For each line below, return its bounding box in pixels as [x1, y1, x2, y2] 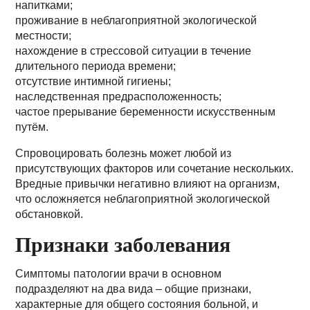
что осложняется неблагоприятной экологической [15, 193, 271, 205]
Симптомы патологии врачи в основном [15, 268, 222, 280]
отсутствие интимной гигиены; [15, 75, 172, 87]
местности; [15, 30, 72, 42]
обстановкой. [15, 208, 84, 220]
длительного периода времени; [15, 60, 176, 72]
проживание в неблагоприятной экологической [15, 15, 257, 26]
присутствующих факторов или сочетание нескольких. [15, 163, 294, 174]
